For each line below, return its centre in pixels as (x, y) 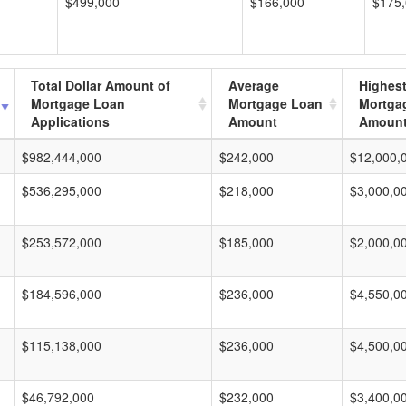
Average (254, 85)
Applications (70, 121)
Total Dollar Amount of (101, 85)
